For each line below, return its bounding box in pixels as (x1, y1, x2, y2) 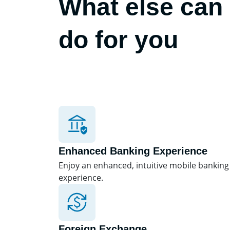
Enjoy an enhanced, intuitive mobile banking (59, 160, 229, 171)
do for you (59, 26, 178, 53)
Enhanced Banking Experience (59, 145, 207, 157)
